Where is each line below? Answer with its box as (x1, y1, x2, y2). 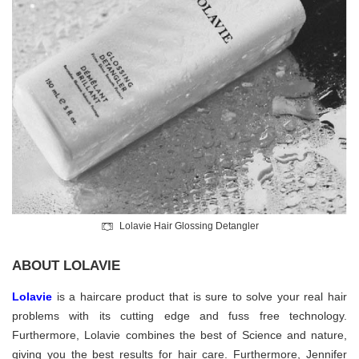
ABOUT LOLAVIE (12, 258, 120, 274)
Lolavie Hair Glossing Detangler (119, 220, 259, 232)
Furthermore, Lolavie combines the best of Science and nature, (12, 328, 347, 341)
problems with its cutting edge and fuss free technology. (12, 309, 347, 322)
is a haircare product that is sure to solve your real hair (52, 289, 347, 303)
